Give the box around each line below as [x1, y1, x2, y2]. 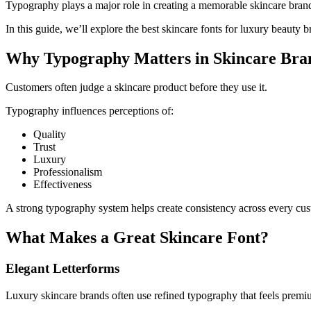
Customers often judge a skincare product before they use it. [6, 81, 267, 94]
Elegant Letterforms [6, 261, 119, 276]
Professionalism [33, 166, 102, 178]
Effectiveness [33, 178, 92, 191]
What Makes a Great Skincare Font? [6, 228, 269, 247]
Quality [33, 128, 66, 141]
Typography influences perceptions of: [6, 105, 174, 117]
